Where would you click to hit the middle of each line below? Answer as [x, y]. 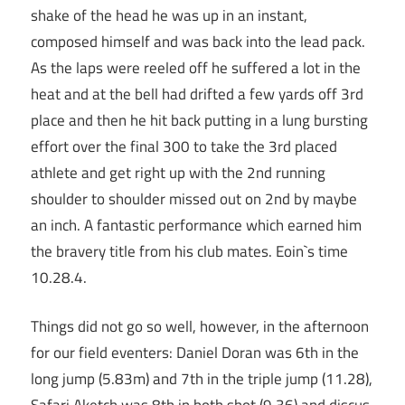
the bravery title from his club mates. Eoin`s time [189, 251]
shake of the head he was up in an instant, [169, 15]
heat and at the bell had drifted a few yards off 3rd [197, 94]
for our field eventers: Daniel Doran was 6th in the [195, 353]
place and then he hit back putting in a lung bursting [199, 120]
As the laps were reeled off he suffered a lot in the [196, 67]
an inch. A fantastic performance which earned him [196, 225]
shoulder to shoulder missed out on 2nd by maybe [194, 198]
